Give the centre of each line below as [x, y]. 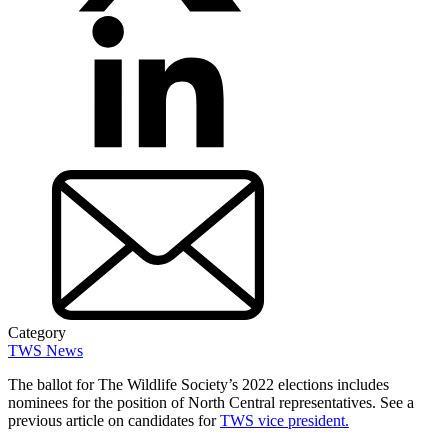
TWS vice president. [284, 420]
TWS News [45, 350]
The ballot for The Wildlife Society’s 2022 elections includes [198, 384]
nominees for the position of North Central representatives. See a [211, 402]
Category [37, 332]
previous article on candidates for [114, 420]
